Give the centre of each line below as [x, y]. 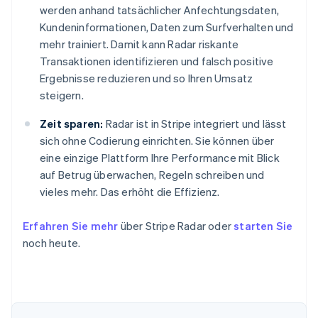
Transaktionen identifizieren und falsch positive [157, 61]
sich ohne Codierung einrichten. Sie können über [157, 141]
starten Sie [263, 226]
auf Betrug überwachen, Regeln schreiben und [152, 175]
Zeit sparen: [72, 124]
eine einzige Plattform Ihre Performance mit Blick [160, 158]
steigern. [62, 95]
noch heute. [52, 243]
